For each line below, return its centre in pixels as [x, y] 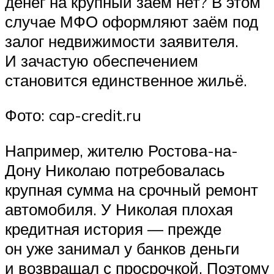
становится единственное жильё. [126, 80]
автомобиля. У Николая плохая [119, 209]
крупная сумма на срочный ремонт [131, 190]
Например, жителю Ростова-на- [121, 151]
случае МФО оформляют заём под [131, 21]
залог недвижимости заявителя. [122, 41]
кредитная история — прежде [113, 229]
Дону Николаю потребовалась [115, 170]
